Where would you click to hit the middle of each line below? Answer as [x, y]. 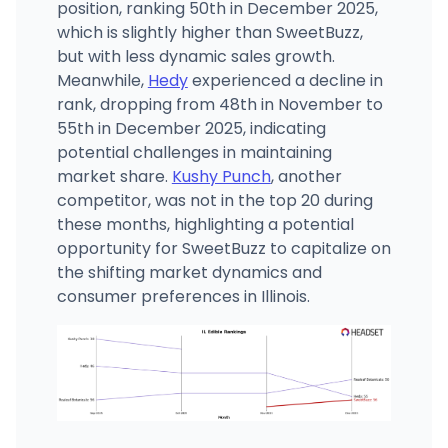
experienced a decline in [285, 80]
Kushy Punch [221, 176]
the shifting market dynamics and [189, 272]
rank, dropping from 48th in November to [219, 104]
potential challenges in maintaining [194, 152]
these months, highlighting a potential [205, 224]
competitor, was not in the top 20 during [214, 200]
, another [306, 176]
